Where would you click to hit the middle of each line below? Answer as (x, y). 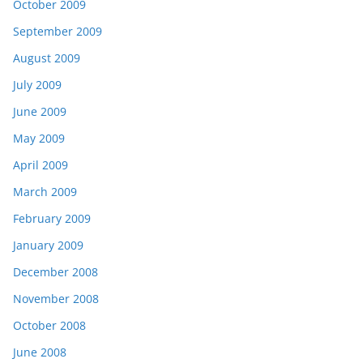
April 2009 (41, 164)
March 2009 (45, 191)
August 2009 (47, 58)
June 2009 (40, 111)
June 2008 (40, 352)
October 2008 (49, 325)
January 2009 (48, 245)
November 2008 (56, 298)
